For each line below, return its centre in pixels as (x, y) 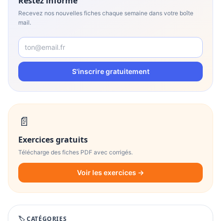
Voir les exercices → (110, 172)
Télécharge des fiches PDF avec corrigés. (75, 152)
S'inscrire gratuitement (110, 71)
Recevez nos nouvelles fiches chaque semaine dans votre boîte (106, 13)
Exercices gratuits (53, 140)
